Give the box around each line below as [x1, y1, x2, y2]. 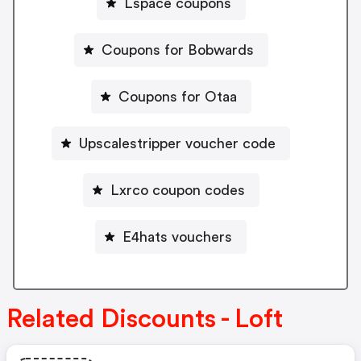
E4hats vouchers [122, 229, 232, 244]
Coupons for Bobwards [101, 42, 254, 57]
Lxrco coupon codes [110, 182, 245, 197]
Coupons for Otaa [118, 89, 237, 104]
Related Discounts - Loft [6, 305, 283, 332]
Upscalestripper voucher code [79, 135, 276, 151]
